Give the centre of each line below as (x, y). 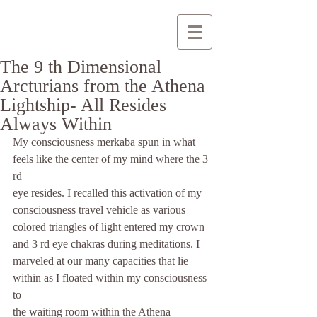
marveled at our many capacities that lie (102, 261)
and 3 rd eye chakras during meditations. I (106, 244)
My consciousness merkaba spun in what (105, 142)
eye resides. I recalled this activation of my (109, 193)
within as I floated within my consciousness (111, 278)
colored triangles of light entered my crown (110, 227)
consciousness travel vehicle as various (99, 210)
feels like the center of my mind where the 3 (112, 159)
